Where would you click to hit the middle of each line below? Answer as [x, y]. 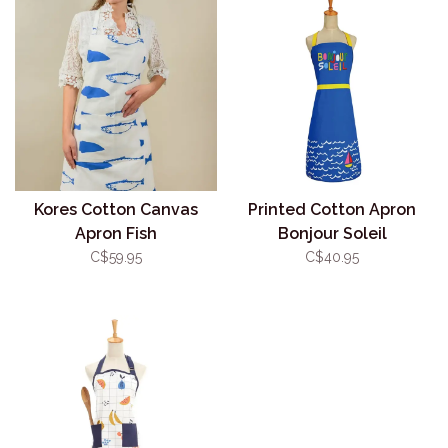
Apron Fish [116, 233]
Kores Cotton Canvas [116, 209]
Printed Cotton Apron [332, 209]
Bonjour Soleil [332, 233]
